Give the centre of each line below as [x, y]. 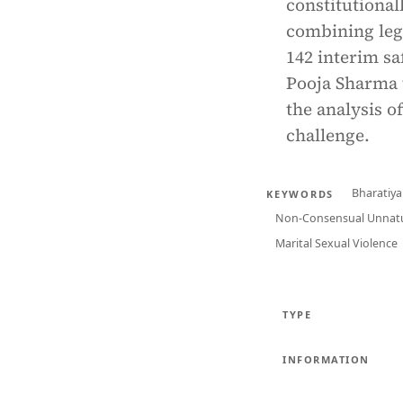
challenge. [328, 135]
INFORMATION [326, 359]
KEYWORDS [300, 193]
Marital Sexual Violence [336, 243]
